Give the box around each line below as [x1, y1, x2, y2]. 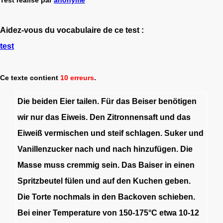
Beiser [131, 97, 156, 106]
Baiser [138, 160, 163, 169]
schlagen [125, 128, 160, 137]
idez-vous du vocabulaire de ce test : [6, 25, 144, 34]
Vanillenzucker [17, 144, 73, 153]
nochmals [53, 192, 91, 201]
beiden [31, 97, 58, 106]
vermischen [44, 128, 89, 137]
